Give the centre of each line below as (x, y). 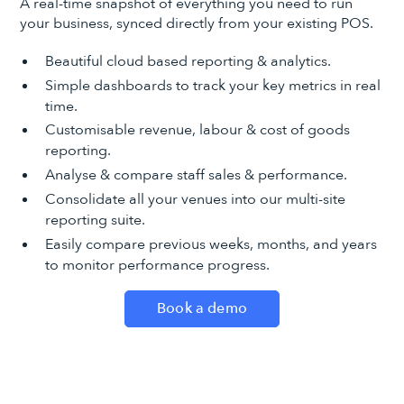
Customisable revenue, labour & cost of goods (197, 130)
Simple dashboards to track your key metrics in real (212, 85)
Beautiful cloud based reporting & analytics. (188, 61)
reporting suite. (95, 220)
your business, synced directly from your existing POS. (197, 23)
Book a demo (202, 308)
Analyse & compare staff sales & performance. (196, 175)
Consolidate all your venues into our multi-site (195, 200)
